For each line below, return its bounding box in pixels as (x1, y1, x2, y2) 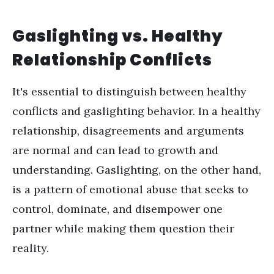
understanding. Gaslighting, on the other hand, (12, 163, 261, 177)
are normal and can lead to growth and (12, 143, 218, 157)
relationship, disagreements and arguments (12, 124, 244, 138)
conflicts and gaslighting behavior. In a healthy (12, 104, 261, 118)
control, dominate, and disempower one (12, 202, 223, 216)
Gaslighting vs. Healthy (12, 25, 223, 47)
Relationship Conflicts (12, 49, 212, 71)
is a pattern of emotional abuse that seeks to (12, 182, 248, 196)
